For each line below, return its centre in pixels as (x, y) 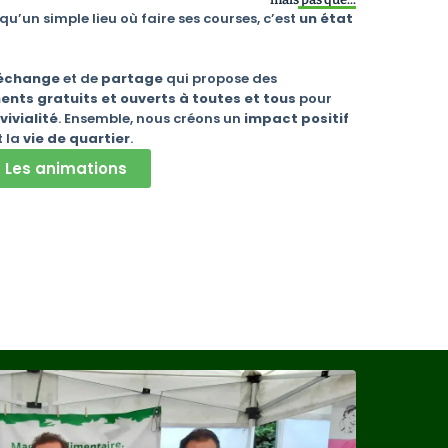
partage (133, 78)
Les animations (66, 168)
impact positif (296, 118)
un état (326, 19)
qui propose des (221, 78)
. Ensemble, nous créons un (151, 118)
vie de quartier (76, 138)
